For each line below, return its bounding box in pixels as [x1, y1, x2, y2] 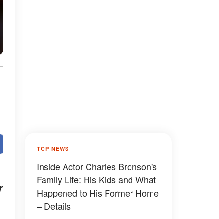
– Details [37, 199, 71, 212]
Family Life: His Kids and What [37, 173, 156, 186]
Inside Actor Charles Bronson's [37, 160, 157, 173]
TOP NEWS [37, 145, 69, 152]
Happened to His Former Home [37, 186, 159, 199]
